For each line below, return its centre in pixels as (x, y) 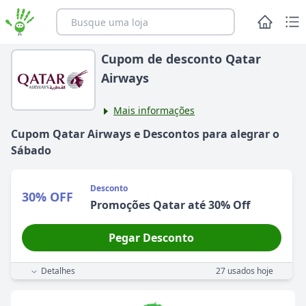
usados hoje (249, 271)
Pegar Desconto (152, 238)
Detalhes (58, 271)
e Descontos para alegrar (200, 134)
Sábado (31, 150)
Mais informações (154, 110)
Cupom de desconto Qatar (181, 59)
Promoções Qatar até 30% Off (170, 205)
